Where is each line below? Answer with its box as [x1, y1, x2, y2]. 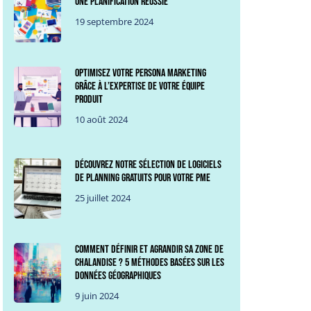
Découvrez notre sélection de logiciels [75, 158, 222, 171]
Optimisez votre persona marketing [75, 66, 207, 80]
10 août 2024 [75, 112, 128, 126]
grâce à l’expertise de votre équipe [75, 79, 205, 93]
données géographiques [75, 269, 162, 283]
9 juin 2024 [75, 289, 119, 302]
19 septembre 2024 [75, 15, 154, 28]
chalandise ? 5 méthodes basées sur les [75, 255, 225, 269]
